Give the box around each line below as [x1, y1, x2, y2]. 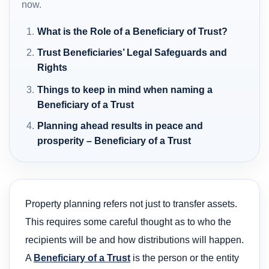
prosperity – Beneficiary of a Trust [37, 135, 192, 146]
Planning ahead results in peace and [37, 120, 204, 131]
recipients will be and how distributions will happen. [25, 234, 244, 245]
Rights [37, 62, 68, 73]
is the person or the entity [130, 252, 239, 263]
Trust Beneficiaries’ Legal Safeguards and [37, 47, 228, 58]
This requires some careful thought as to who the [25, 216, 231, 227]
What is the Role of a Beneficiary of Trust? [37, 26, 228, 37]
